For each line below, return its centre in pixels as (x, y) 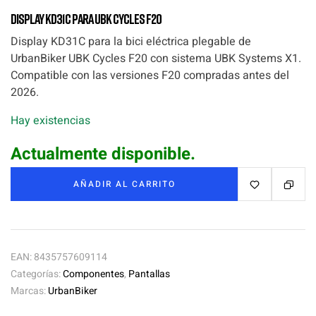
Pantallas (149, 274)
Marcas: (29, 291)
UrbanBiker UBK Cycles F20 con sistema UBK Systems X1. (156, 58)
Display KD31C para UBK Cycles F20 (86, 18)
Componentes (93, 274)
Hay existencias (50, 120)
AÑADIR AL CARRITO (124, 184)
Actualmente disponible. (103, 154)
